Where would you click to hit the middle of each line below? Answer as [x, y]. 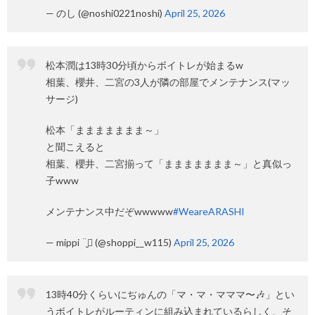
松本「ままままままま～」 [105, 130]
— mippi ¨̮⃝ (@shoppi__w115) [110, 242]
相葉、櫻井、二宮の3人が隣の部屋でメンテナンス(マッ [168, 82]
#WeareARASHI [209, 211]
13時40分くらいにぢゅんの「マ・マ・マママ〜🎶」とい [170, 294]
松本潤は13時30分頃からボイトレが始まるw [144, 65]
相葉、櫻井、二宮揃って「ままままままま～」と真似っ [169, 163]
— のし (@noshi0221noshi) [105, 13]
